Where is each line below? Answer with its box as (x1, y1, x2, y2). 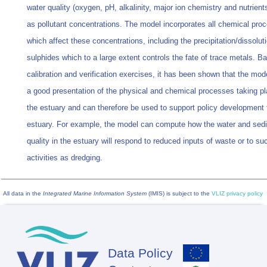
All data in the (3, 190, 43, 197)
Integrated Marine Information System (43, 190, 147, 197)
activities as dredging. (27, 153, 103, 163)
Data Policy (108, 246, 173, 260)
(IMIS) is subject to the (147, 190, 212, 197)
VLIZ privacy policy (212, 190, 263, 197)
